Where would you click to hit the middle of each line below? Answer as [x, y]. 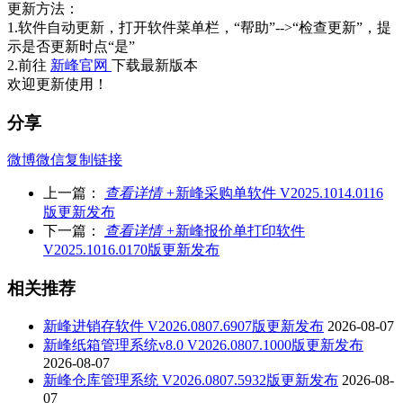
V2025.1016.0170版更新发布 [131, 250]
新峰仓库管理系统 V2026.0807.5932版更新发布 [191, 380]
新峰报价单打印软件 [240, 231]
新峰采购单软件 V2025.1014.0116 [279, 193]
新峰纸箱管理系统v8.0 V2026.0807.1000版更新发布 [203, 345]
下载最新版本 [155, 65]
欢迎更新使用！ [58, 84]
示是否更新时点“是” [71, 46]
